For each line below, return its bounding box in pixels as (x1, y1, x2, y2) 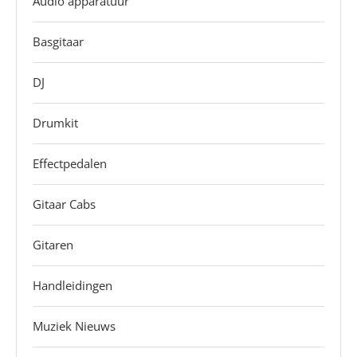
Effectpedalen (33, 155, 107, 172)
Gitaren (33, 237, 73, 253)
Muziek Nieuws (33, 318, 116, 335)
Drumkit (33, 115, 78, 131)
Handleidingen (33, 277, 112, 294)
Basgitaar (33, 33, 84, 50)
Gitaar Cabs (33, 196, 96, 213)
